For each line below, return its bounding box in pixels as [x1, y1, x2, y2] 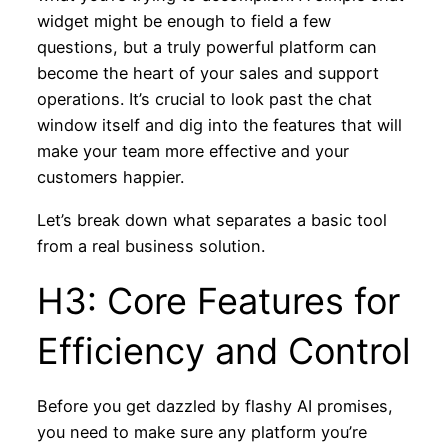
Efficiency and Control [36, 328, 411, 373]
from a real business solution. [36, 235, 265, 256]
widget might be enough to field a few [36, 10, 331, 31]
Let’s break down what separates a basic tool [36, 209, 387, 230]
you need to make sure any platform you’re [36, 421, 367, 442]
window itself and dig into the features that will [36, 114, 402, 135]
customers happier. [36, 166, 184, 187]
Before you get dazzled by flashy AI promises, [36, 395, 393, 416]
